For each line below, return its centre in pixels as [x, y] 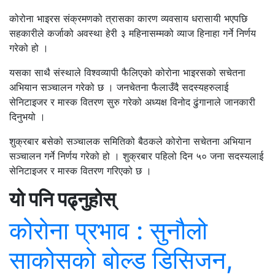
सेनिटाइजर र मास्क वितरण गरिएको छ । [80, 171]
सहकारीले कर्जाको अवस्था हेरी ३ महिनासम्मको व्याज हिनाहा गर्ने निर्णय [133, 33]
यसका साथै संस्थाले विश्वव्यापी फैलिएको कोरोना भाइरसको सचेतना [127, 72]
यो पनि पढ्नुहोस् [62, 199]
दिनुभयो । [27, 117]
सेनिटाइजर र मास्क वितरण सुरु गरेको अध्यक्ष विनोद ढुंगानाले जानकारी [132, 102]
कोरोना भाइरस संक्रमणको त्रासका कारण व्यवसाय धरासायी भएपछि [128, 18]
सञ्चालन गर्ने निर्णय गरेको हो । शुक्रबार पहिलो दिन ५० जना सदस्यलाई [136, 156]
